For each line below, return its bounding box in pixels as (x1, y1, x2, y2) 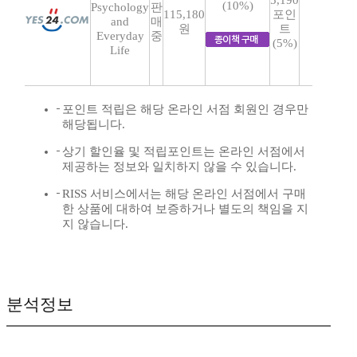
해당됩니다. (62, 118, 125, 131)
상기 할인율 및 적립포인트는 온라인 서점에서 (62, 145, 305, 159)
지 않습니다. (62, 218, 128, 231)
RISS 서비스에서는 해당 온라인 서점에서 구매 (62, 187, 306, 201)
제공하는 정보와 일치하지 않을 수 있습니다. (62, 160, 296, 174)
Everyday (96, 29, 144, 43)
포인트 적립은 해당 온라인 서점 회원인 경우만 (62, 103, 308, 116)
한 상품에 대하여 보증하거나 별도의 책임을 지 (62, 202, 308, 216)
